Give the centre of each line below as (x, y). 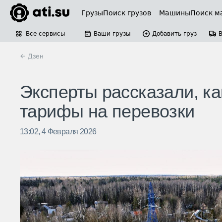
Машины (175, 13)
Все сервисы (45, 34)
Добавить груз (174, 34)
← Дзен (32, 56)
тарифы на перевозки (107, 111)
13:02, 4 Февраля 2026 (58, 132)
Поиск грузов (127, 13)
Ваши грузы (112, 34)
